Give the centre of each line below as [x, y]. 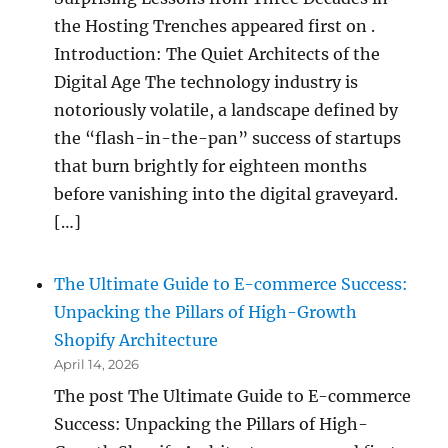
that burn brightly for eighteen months [211, 165]
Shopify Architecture [136, 340]
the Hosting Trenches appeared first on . [215, 25]
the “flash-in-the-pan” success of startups [228, 137]
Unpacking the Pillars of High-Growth [206, 312]
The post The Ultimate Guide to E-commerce [233, 396]
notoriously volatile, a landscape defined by [226, 109]
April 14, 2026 [97, 364]
